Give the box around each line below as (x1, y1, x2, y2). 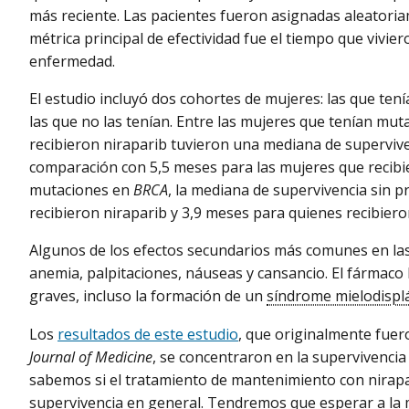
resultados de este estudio (58, 323, 238, 344)
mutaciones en (29, 180, 130, 201)
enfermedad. (29, 51, 115, 72)
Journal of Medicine (29, 346, 152, 367)
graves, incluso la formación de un (29, 286, 267, 307)
